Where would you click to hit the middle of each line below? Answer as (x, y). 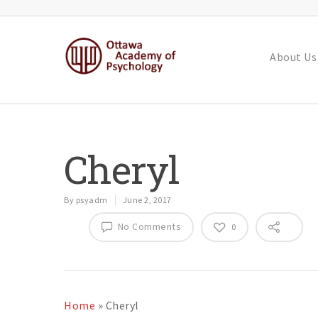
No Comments (148, 227)
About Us (293, 56)
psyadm (92, 200)
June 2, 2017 (147, 200)
